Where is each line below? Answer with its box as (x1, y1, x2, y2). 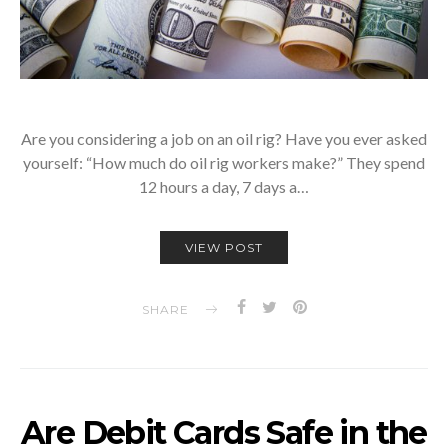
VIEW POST (185, 239, 263, 255)
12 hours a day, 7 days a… (139, 176, 309, 196)
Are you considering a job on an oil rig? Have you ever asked (21, 128, 427, 148)
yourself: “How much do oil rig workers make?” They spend (23, 152, 425, 172)
